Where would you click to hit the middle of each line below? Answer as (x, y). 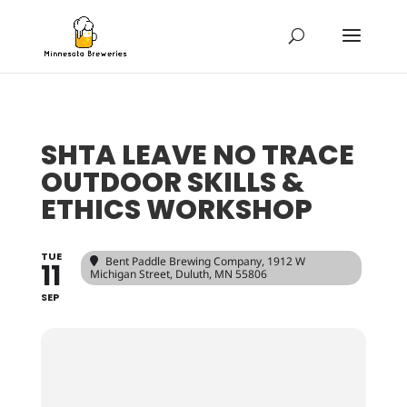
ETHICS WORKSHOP (176, 210)
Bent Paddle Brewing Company (183, 261)
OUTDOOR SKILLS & (172, 183)
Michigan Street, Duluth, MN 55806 (178, 274)
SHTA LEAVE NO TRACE (197, 155)
